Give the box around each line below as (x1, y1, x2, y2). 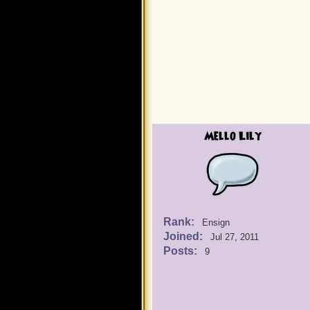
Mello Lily (203, 128, 262, 145)
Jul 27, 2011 (210, 232, 259, 242)
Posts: (163, 245, 200, 257)
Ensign (202, 217, 230, 228)
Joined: (163, 230, 206, 242)
